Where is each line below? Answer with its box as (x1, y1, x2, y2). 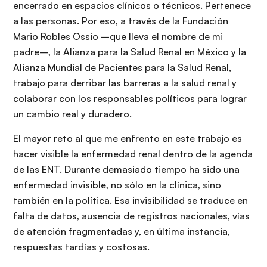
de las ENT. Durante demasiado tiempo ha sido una (13, 163, 240, 176)
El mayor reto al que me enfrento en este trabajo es (13, 132, 242, 145)
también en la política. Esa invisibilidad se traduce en (13, 194, 248, 207)
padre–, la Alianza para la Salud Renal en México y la (13, 46, 246, 58)
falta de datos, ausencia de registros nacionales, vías (13, 210, 250, 222)
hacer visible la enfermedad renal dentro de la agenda (13, 148, 253, 160)
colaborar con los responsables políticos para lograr (13, 92, 247, 105)
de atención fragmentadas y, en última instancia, (13, 225, 230, 238)
